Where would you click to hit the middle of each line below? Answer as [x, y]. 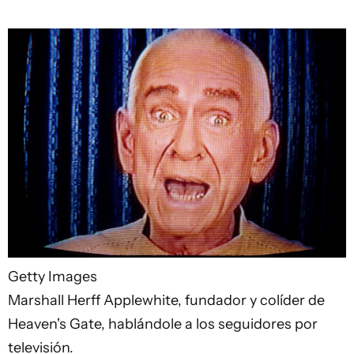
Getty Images [53, 276]
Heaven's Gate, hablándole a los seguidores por [163, 324]
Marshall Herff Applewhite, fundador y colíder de [166, 300]
